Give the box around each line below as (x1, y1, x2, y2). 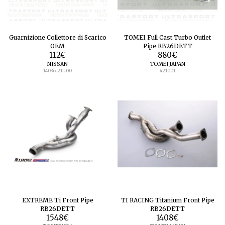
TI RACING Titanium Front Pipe (121, 196, 214, 204)
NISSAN (47, 61, 68, 68)
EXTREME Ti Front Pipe (22, 196, 93, 204)
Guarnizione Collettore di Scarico (9, 34, 106, 42)
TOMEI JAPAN (150, 61, 185, 68)
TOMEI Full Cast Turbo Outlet (124, 34, 211, 42)
